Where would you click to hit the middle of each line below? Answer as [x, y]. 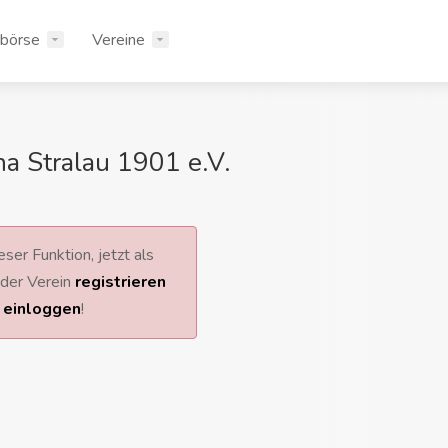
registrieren [120, 282]
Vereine [119, 40]
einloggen [41, 309]
